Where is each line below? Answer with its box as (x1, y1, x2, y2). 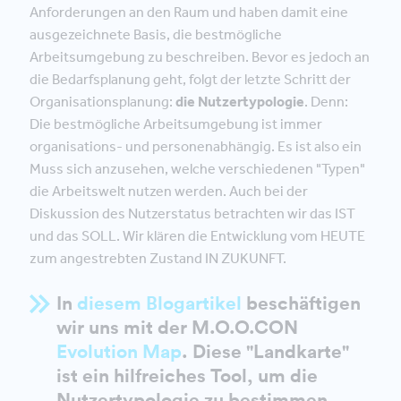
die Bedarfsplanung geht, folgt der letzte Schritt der (30, 70, 351, 88)
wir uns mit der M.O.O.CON (56, 314, 298, 339)
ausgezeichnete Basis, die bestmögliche (30, 25, 282, 43)
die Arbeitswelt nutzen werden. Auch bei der (30, 182, 308, 200)
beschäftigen (242, 290, 361, 315)
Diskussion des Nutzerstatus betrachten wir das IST (30, 204, 355, 222)
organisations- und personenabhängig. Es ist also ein (30, 137, 362, 155)
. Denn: (304, 92, 348, 110)
